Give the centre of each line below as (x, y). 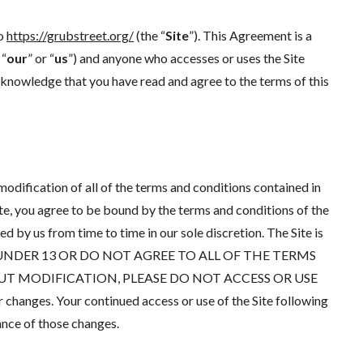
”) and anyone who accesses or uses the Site (186, 58)
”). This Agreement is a (250, 35)
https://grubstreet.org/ (70, 35)
